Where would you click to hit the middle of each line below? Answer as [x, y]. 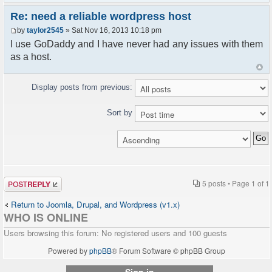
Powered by [69, 250]
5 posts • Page [227, 183]
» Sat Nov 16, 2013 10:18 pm [113, 30]
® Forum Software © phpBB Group [168, 250]
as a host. [31, 56]
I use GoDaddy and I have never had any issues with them [137, 44]
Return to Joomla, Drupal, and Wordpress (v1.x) [95, 204]
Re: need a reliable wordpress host [101, 16]
